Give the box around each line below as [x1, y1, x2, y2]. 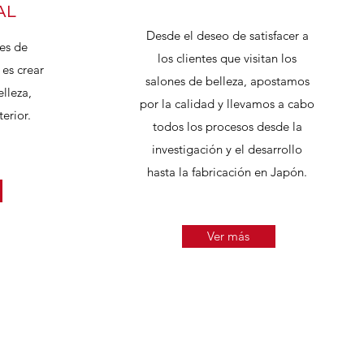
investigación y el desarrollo [152, 141, 302, 157]
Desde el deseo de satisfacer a [145, 28, 309, 43]
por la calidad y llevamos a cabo [140, 96, 314, 111]
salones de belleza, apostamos [145, 73, 310, 89]
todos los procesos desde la [152, 119, 302, 134]
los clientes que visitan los [158, 50, 297, 66]
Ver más [207, 228, 249, 244]
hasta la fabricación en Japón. [147, 164, 307, 180]
